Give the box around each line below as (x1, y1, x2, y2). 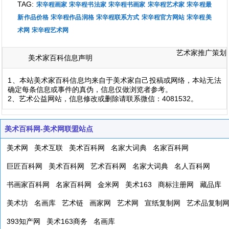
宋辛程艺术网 (32, 26, 69, 34)
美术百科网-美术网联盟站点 (5, 124, 93, 133)
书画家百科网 (7, 180, 50, 189)
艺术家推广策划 (176, 48, 226, 57)
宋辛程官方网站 (141, 13, 185, 21)
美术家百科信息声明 (28, 53, 93, 62)
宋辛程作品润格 (51, 13, 94, 21)
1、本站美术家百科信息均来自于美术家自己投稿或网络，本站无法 (8, 76, 221, 84)
